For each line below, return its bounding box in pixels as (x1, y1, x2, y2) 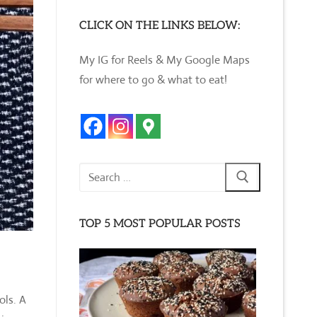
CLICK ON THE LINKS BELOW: (79, 18, 240, 33)
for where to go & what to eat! (79, 71, 227, 87)
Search (79, 163, 110, 179)
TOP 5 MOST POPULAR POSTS (79, 217, 241, 231)
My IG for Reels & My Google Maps (79, 52, 250, 67)
